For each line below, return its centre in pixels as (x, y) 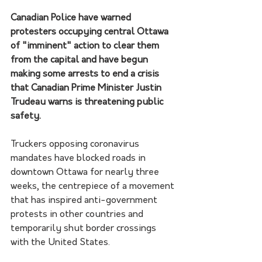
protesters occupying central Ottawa (91, 32)
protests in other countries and (78, 214)
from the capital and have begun (80, 60)
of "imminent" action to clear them (86, 46)
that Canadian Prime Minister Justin (87, 88)
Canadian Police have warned (72, 18)
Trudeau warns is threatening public (88, 102)
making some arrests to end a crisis (86, 74)
